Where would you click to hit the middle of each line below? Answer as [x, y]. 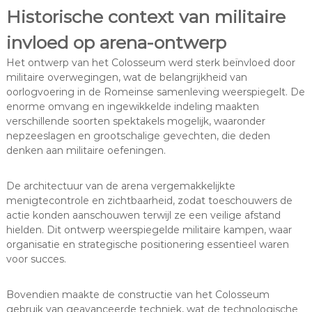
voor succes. [36, 259]
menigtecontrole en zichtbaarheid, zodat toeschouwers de [149, 201]
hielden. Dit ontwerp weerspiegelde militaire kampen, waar [149, 230]
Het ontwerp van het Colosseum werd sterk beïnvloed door [150, 63]
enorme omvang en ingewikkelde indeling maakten [132, 107]
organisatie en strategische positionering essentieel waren [147, 245]
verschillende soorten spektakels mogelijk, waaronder [135, 122]
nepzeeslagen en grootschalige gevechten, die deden [138, 136]
